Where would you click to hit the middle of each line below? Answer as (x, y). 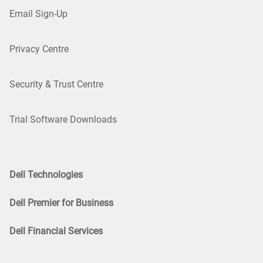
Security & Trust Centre (56, 84)
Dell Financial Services (56, 231)
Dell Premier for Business (61, 203)
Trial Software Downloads (63, 119)
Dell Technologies (46, 174)
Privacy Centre (39, 49)
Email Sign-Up (38, 14)
